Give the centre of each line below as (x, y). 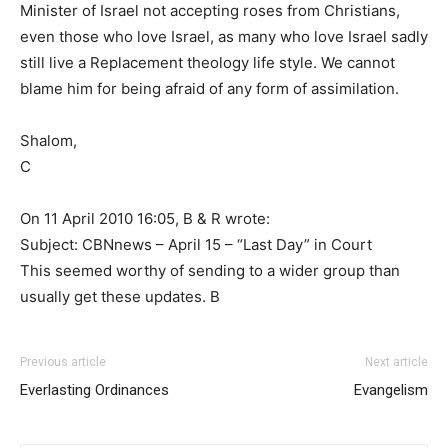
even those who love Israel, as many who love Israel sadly (224, 36)
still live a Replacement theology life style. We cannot (207, 62)
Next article (396, 362)
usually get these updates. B (120, 296)
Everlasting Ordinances (94, 390)
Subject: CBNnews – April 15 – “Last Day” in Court (196, 244)
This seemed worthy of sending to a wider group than (210, 270)
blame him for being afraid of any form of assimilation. (209, 88)
